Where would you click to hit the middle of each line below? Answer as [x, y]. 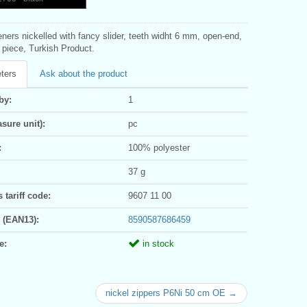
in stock [157, 243]
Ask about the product [84, 73]
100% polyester [159, 147]
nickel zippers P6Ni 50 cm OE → [171, 293]
